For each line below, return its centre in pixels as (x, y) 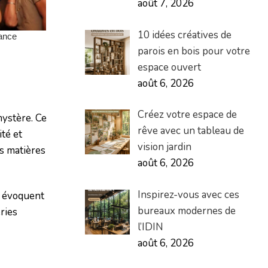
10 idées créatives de (184, 35)
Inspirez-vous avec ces (188, 194)
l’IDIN (150, 227)
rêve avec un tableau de (191, 131)
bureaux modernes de (186, 211)
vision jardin (164, 147)
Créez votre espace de (187, 115)
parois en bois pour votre (194, 51)
